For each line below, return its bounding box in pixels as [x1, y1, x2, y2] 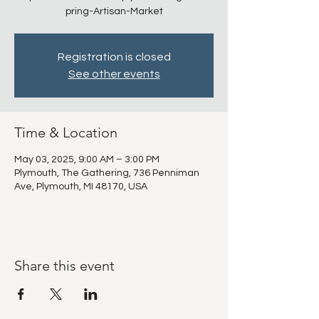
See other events [68, 68, 160, 80]
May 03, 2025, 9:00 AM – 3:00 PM [14, 155, 159, 164]
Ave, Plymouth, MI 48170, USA [14, 182, 147, 192]
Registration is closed [57, 51, 171, 63]
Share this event [14, 257, 115, 274]
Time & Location [14, 124, 117, 141]
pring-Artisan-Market [65, 6, 163, 16]
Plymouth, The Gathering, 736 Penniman [14, 168, 199, 178]
